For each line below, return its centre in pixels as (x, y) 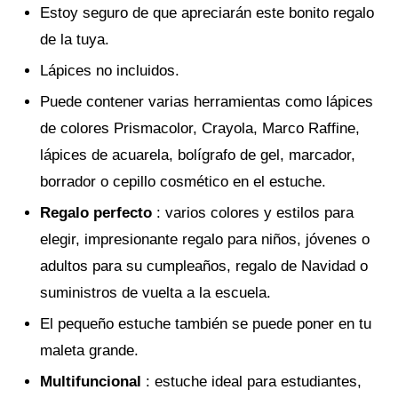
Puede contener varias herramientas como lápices (207, 102)
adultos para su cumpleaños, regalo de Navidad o (204, 267)
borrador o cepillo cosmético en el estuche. (183, 182)
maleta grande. (89, 351)
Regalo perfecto (98, 213)
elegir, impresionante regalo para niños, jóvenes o (205, 240)
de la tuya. (75, 40)
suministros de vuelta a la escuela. (155, 293)
